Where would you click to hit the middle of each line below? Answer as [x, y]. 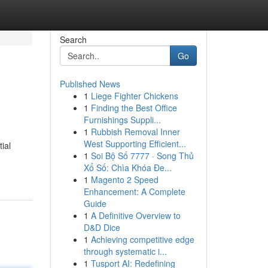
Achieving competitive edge [142, 239]
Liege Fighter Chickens [134, 96]
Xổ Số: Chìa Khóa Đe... [127, 167]
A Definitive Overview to [135, 215]
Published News [90, 84]
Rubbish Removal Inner [135, 132]
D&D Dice [102, 227]
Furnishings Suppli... [122, 120]
